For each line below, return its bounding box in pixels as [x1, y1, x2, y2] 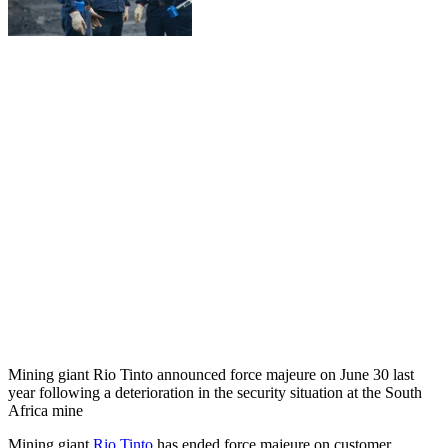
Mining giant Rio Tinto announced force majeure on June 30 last [8, 365, 414, 383]
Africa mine [8, 401, 83, 419]
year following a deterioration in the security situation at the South [8, 383, 422, 401]
